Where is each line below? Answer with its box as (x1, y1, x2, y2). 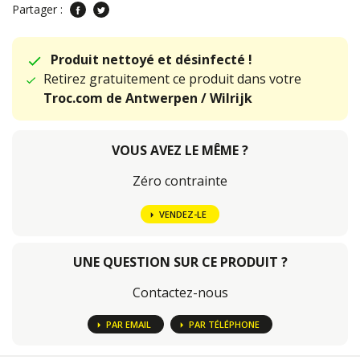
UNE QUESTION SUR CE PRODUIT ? (72, 253, 288, 272)
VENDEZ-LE (158, 208, 207, 221)
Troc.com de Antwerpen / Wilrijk (43, 89, 252, 107)
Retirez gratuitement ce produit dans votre (43, 70, 301, 88)
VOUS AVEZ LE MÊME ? (112, 141, 248, 159)
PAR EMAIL (106, 318, 151, 331)
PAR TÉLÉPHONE (188, 318, 260, 331)
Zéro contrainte (133, 172, 227, 190)
